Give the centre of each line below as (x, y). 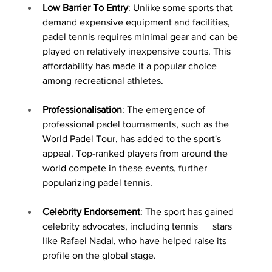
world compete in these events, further (126, 168)
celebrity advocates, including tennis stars (138, 226)
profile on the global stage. (99, 255)
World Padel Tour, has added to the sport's (133, 138)
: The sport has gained (188, 211)
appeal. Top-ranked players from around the (136, 153)
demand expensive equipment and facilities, (138, 22)
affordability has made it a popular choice (131, 66)
